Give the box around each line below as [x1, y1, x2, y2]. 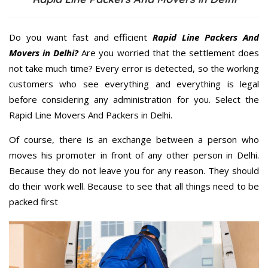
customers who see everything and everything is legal [9, 77, 259, 90]
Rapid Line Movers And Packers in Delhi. [9, 108, 172, 121]
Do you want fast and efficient [9, 31, 153, 43]
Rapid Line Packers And [153, 31, 260, 43]
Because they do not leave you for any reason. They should [9, 164, 259, 176]
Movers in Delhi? [9, 46, 79, 59]
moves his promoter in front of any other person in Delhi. [9, 148, 259, 161]
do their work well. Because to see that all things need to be [9, 179, 259, 192]
